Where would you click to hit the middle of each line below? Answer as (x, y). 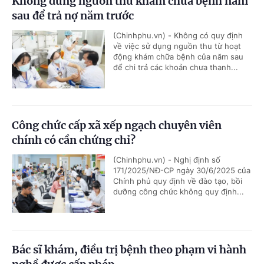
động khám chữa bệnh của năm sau (178, 57)
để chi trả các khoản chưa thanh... (176, 67)
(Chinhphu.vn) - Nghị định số (167, 160)
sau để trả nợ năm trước (73, 16)
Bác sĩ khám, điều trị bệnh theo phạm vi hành (129, 250)
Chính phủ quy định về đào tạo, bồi (178, 181)
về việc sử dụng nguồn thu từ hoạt (177, 46)
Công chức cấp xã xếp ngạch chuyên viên (117, 126)
